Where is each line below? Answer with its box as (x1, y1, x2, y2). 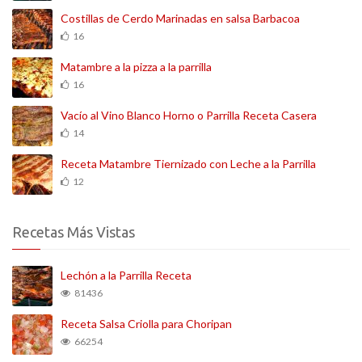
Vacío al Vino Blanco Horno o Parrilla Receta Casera (61, 108, 317, 123)
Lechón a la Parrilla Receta (61, 268, 192, 283)
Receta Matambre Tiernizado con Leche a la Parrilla (61, 157, 316, 171)
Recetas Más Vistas (12, 224, 135, 241)
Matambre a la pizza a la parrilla (61, 60, 212, 74)
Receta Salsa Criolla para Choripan (61, 317, 232, 331)
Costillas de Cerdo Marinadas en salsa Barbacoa (61, 11, 300, 26)
